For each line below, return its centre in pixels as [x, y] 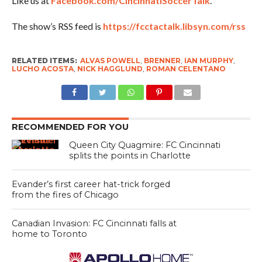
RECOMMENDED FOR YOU [70, 127]
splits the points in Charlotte [130, 156]
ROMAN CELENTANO [186, 69]
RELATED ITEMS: [44, 61]
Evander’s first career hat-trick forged [91, 185]
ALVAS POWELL [110, 61]
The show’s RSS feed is [57, 26]
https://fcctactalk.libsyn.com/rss [174, 26]
